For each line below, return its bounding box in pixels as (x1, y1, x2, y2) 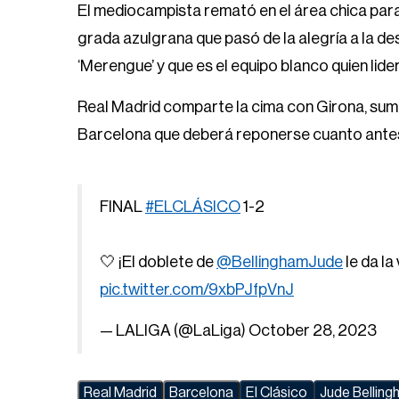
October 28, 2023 (248, 322, 377, 339)
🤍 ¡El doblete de (100, 254, 216, 271)
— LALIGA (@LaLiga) (100, 322, 248, 339)
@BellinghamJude (216, 254, 343, 271)
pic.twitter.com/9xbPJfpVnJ (100, 281, 294, 298)
